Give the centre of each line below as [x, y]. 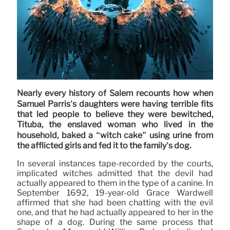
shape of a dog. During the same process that [115, 222]
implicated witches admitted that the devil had [115, 174]
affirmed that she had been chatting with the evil [115, 203]
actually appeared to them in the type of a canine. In [115, 183]
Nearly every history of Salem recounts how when [115, 93]
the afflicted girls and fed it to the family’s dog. [104, 146]
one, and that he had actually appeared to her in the [115, 213]
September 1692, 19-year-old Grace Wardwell [115, 193]
